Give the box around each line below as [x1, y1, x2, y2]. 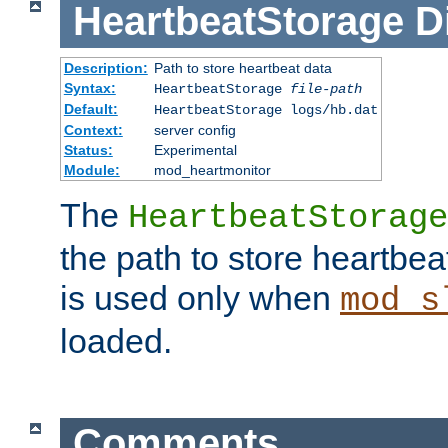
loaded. [60, 321, 172, 360]
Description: [63, 59, 148, 76]
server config [153, 121, 236, 138]
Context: [63, 121, 123, 138]
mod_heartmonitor [153, 161, 271, 178]
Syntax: [63, 79, 116, 96]
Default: [63, 100, 118, 117]
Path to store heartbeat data [153, 59, 332, 76]
